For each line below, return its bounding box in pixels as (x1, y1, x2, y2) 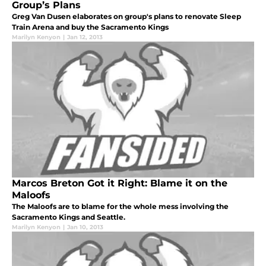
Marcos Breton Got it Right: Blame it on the (12, 178, 227, 189)
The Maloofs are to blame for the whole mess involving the (12, 202, 229, 211)
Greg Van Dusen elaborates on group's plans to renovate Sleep (12, 12, 241, 21)
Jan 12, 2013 (67, 33, 103, 42)
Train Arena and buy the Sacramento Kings (12, 23, 169, 32)
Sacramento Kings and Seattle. (12, 213, 125, 222)
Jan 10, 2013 (67, 223, 103, 232)
